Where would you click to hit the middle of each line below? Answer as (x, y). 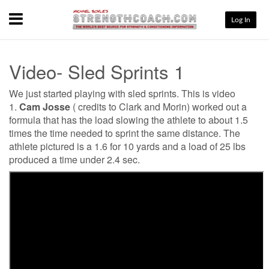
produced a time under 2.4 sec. (74, 159)
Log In (241, 20)
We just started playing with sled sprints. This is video (122, 93)
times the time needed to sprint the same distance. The (125, 133)
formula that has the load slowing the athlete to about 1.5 (128, 119)
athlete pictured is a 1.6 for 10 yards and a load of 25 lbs (127, 146)
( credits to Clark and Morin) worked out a (159, 106)
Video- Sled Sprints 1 (97, 71)
